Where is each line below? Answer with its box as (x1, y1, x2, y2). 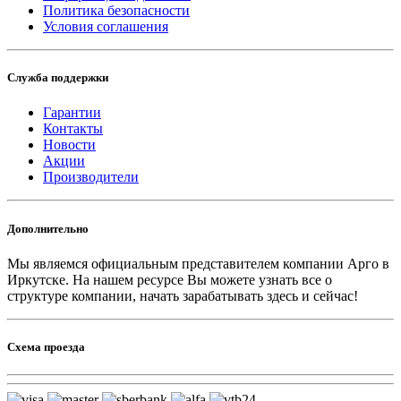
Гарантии (43, 105, 101, 121)
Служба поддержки (7, 71, 108, 85)
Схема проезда (7, 339, 85, 354)
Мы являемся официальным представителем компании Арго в (7, 255, 389, 271)
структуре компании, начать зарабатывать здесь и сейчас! (7, 287, 358, 303)
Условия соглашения (43, 19, 168, 35)
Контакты (43, 121, 103, 137)
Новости (43, 137, 96, 153)
